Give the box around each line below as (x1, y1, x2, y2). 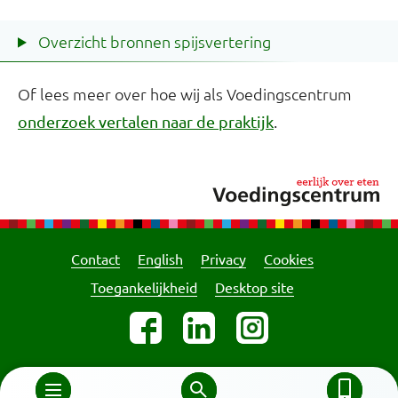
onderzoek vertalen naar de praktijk (18, 111, 274, 131)
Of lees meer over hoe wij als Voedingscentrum (18, 83, 352, 104)
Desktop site (214, 277, 294, 296)
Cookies (263, 249, 314, 267)
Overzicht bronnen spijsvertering (34, 30, 271, 52)
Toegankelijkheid (90, 277, 197, 296)
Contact (70, 249, 120, 267)
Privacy (200, 249, 246, 267)
